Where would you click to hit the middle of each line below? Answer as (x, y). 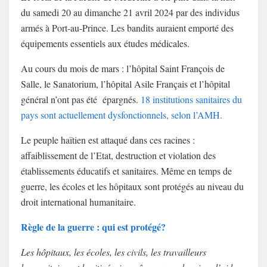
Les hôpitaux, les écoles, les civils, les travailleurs (114, 252)
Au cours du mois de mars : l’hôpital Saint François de (123, 69)
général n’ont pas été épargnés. (81, 100)
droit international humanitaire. (80, 202)
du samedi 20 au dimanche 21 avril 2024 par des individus (130, 13)
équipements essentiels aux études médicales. (107, 44)
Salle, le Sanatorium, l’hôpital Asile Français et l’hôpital (125, 84)
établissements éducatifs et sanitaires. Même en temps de (126, 171)
